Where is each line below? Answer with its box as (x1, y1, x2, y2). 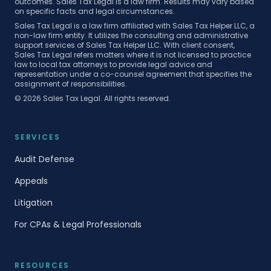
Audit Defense (15, 152, 74, 165)
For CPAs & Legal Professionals (15, 218, 142, 230)
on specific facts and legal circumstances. (15, 5, 175, 16)
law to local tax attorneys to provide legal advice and (15, 59, 212, 70)
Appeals (15, 174, 48, 187)
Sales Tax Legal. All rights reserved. (41, 93, 171, 103)
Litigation (15, 196, 53, 209)
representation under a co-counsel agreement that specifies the (15, 68, 252, 79)
